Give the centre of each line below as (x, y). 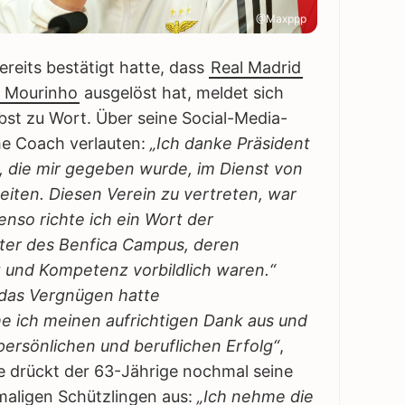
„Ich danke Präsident (230, 144)
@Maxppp (281, 19)
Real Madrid (256, 68)
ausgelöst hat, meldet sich (182, 93)
